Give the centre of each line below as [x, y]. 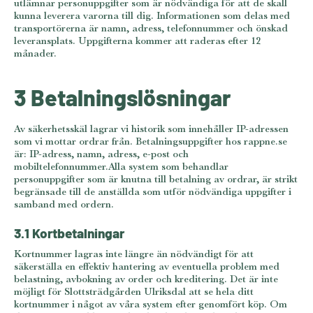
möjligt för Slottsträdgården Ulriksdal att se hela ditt [134, 291]
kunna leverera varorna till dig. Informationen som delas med [152, 15]
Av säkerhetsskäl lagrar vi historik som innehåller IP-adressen [151, 129]
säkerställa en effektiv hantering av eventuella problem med [147, 266]
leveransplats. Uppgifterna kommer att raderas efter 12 [137, 40]
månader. [35, 52]
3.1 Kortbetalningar [69, 232]
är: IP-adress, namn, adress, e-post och [101, 154]
